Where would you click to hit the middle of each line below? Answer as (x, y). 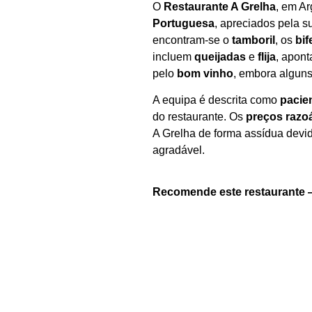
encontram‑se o (192, 40)
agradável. (178, 150)
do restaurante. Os (199, 117)
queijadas (220, 56)
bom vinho (205, 73)
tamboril (253, 40)
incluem (173, 56)
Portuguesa (183, 23)
